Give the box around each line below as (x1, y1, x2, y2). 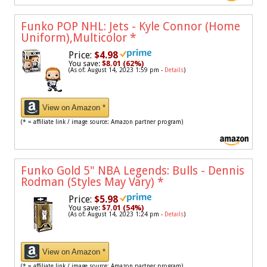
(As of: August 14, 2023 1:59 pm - (69, 67, 164, 74)
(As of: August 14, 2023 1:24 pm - (69, 211, 164, 218)
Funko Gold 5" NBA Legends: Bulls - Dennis (21, 164, 244, 178)
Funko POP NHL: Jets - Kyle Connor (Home (21, 20, 240, 34)
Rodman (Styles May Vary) (21, 175, 157, 190)
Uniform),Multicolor (21, 31, 130, 45)
